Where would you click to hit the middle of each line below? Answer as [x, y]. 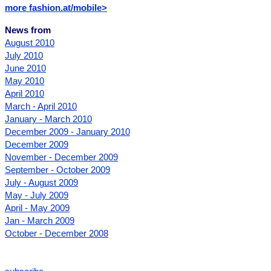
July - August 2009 [41, 183]
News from [28, 30]
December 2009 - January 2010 [67, 132]
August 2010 [30, 43]
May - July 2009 [37, 195]
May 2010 [24, 81]
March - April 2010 [41, 106]
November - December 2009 [61, 157]
